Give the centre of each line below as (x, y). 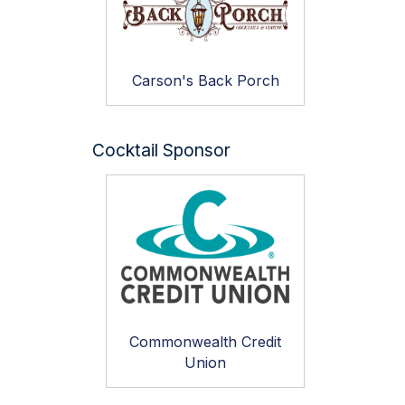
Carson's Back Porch (205, 81)
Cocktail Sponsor (161, 151)
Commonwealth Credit (205, 341)
